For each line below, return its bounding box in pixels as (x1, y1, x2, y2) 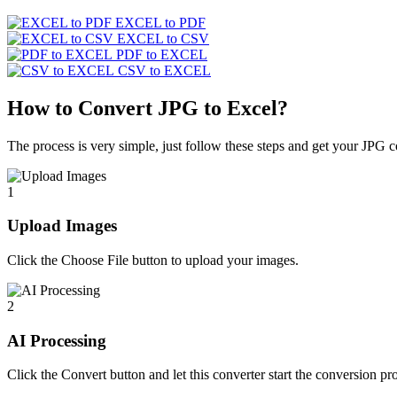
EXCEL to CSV (117, 30, 209, 46)
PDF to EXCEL (116, 46, 207, 62)
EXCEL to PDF (115, 14, 206, 30)
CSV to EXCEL (118, 62, 211, 78)
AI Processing (7, 331, 106, 350)
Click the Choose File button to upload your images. (7, 252, 299, 268)
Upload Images (7, 216, 117, 236)
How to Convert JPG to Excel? (7, 96, 288, 120)
